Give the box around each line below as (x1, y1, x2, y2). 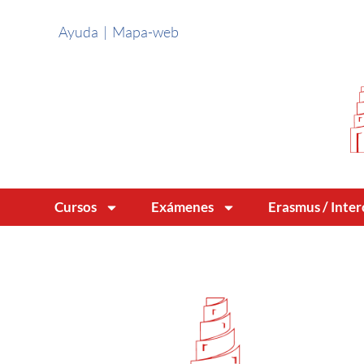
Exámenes (151, 198, 214, 216)
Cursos (54, 198, 97, 216)
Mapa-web (112, 23, 181, 41)
